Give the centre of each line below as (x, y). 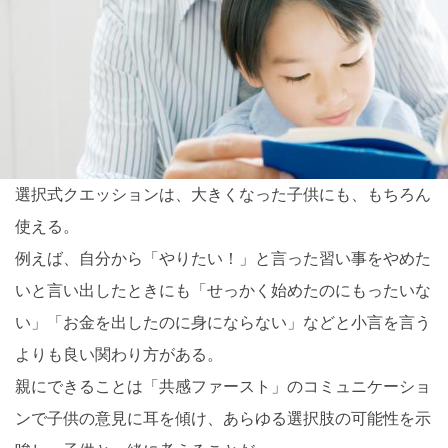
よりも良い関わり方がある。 (119, 354)
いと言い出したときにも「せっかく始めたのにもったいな (223, 290)
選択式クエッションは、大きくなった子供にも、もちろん (223, 194)
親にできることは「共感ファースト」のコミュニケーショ (223, 386)
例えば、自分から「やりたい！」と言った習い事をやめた (223, 258)
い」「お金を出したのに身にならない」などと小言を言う (223, 322)
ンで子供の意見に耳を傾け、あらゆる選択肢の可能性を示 (223, 418)
